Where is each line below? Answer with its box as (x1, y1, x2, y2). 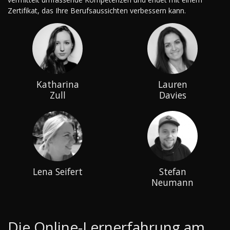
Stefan (159, 165, 186, 178)
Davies (159, 88, 186, 101)
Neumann (151, 176, 194, 189)
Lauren (158, 78, 187, 90)
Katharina (36, 78, 79, 90)
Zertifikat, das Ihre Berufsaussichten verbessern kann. (8, 5, 186, 15)
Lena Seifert (32, 165, 83, 178)
